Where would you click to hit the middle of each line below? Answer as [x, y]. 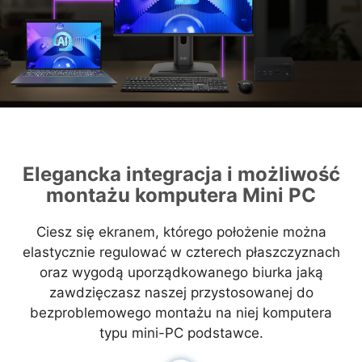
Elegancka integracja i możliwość [181, 174]
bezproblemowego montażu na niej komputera [181, 312]
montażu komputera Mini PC [181, 195]
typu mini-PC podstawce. [181, 333]
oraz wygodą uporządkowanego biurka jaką [181, 272]
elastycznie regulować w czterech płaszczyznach [181, 252]
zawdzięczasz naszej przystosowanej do [181, 292]
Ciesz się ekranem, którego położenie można [181, 232]
